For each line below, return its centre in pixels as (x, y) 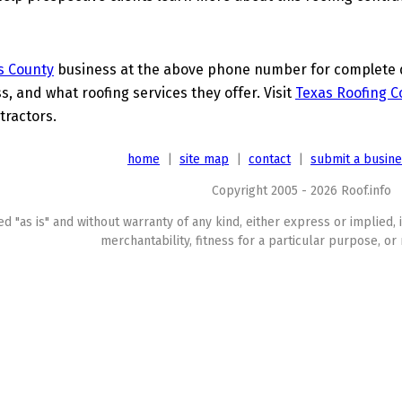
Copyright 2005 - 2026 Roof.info (301, 191)
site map (204, 159)
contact (270, 159)
